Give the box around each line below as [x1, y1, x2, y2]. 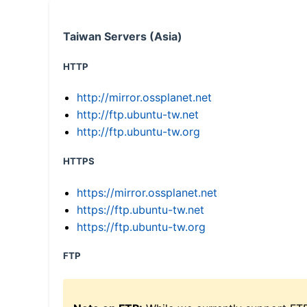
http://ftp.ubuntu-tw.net [77, 108, 199, 122]
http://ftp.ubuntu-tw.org [77, 125, 200, 139]
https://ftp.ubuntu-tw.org [77, 219, 206, 234]
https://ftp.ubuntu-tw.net [77, 202, 204, 217]
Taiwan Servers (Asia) [63, 29, 182, 44]
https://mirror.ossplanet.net [77, 185, 217, 199]
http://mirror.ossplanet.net [77, 90, 212, 105]
